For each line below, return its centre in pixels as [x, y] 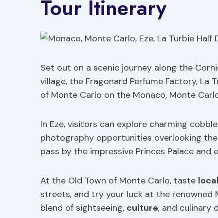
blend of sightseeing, [83, 208]
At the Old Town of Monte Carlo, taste [119, 181]
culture [142, 208]
